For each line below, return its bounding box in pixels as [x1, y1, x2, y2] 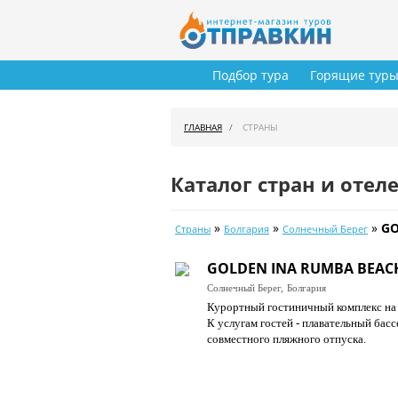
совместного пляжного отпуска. [207, 332, 366, 346]
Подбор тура [212, 67, 289, 84]
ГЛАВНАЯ [184, 121, 222, 134]
